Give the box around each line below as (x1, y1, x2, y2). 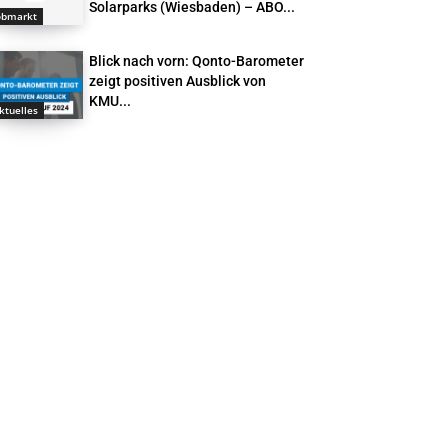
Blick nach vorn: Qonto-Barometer (89, 53, 305, 70)
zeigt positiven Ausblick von (89, 73, 267, 90)
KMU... (89, 93, 132, 110)
